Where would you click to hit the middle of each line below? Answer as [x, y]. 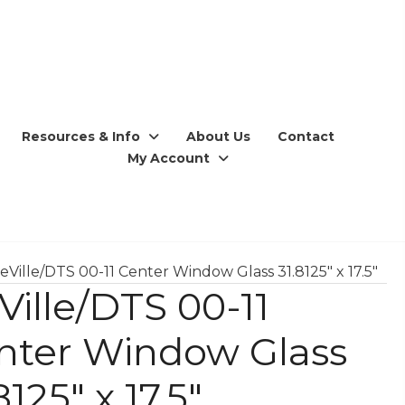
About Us [219, 136]
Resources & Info [81, 136]
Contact [306, 136]
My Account [169, 158]
